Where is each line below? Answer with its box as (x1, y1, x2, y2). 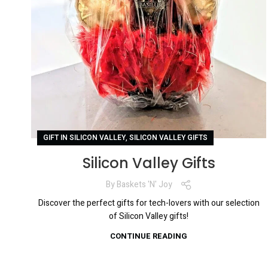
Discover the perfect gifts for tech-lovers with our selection (38, 196, 260, 209)
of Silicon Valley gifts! (109, 209, 189, 223)
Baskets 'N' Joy (116, 178, 172, 191)
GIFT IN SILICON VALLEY (43, 132, 126, 143)
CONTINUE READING (110, 230, 188, 242)
